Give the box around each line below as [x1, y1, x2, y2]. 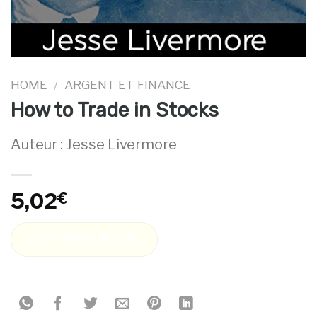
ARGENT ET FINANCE [64, 77, 191, 92]
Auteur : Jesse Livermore [11, 136, 177, 154]
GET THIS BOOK [28, 231, 141, 248]
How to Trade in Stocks [11, 98, 219, 122]
